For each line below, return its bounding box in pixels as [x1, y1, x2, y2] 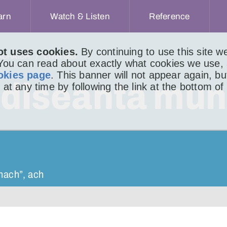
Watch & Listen [50, 11, 110, 21]
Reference [149, 11, 190, 21]
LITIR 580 [44, 53, 77, 60]
